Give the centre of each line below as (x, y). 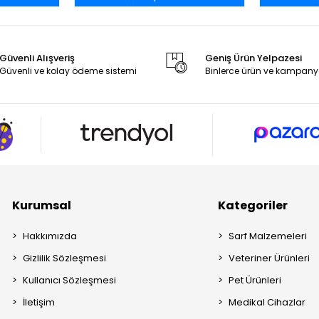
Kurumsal (42, 205)
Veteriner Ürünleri (270, 258)
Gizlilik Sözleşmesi (65, 258)
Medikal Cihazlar (267, 302)
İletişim (39, 302)
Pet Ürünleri (255, 280)
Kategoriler (253, 205)
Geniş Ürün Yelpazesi (253, 58)
